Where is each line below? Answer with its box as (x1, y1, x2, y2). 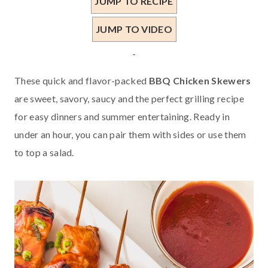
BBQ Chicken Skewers (148, 74, 251, 86)
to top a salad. (14, 146, 74, 158)
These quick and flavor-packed (14, 74, 149, 86)
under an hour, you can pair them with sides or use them (14, 128, 246, 140)
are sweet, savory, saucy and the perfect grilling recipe (14, 92, 244, 104)
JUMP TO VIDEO (95, 23, 173, 35)
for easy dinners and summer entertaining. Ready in (14, 110, 230, 122)
